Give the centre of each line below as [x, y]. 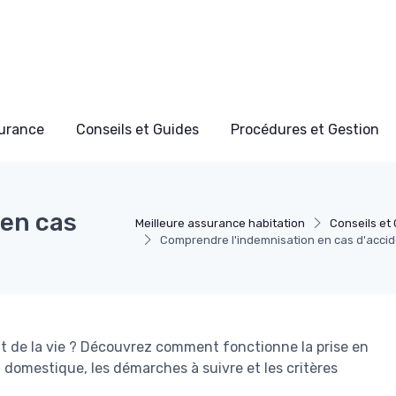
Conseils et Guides [137, 129]
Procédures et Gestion [305, 129]
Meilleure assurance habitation [221, 223]
